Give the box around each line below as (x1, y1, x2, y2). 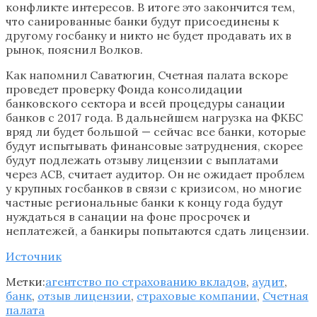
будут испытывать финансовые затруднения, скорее (6, 138, 303, 153)
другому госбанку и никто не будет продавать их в (6, 28, 292, 42)
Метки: (6, 274, 45, 289)
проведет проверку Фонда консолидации (6, 81, 243, 96)
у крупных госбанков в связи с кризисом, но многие (6, 180, 301, 195)
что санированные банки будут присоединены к (6, 13, 279, 28)
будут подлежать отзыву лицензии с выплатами (6, 152, 279, 167)
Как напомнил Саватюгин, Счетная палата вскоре (6, 67, 288, 82)
